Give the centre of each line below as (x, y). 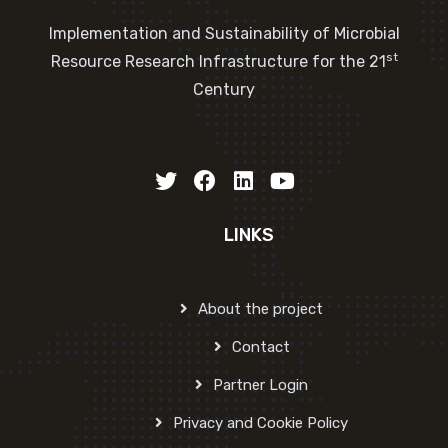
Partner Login (261, 384)
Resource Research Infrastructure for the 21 (218, 61)
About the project (261, 308)
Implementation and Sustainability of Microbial (224, 33)
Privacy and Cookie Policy (261, 422)
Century (224, 89)
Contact (260, 346)
